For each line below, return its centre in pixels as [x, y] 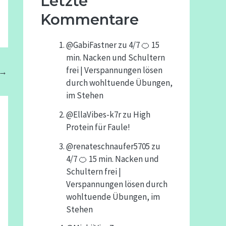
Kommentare [90, 19]
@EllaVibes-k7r [94, 114]
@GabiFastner [91, 45]
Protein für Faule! [98, 127]
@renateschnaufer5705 [108, 146]
